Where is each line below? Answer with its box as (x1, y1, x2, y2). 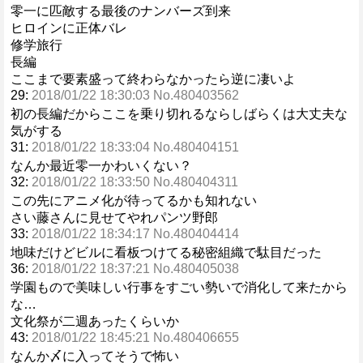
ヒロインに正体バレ (11, 21, 127, 35)
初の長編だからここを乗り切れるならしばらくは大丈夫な (11, 107, 348, 121)
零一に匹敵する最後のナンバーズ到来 (11, 4, 231, 18)
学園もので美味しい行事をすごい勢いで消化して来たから (11, 280, 348, 294)
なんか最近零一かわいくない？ (11, 159, 192, 173)
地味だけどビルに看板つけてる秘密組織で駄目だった (11, 246, 322, 259)
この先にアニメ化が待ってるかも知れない (11, 194, 257, 207)
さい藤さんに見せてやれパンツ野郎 (11, 211, 218, 224)
